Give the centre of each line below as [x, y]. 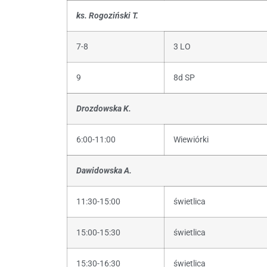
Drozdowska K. [104, 108]
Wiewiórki [191, 139]
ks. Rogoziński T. [107, 15]
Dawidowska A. [104, 170]
